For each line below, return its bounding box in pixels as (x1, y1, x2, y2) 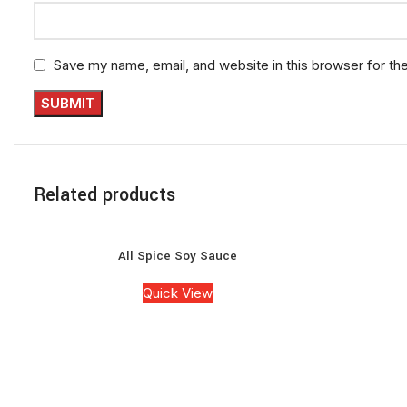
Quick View (143, 283, 213, 302)
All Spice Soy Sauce (118, 246, 238, 264)
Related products (34, 181, 175, 208)
